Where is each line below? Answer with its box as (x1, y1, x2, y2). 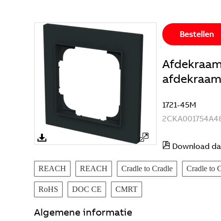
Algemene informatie (34, 206, 132, 218)
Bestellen (180, 29, 214, 39)
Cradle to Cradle (121, 164, 173, 173)
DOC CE (72, 185, 102, 193)
